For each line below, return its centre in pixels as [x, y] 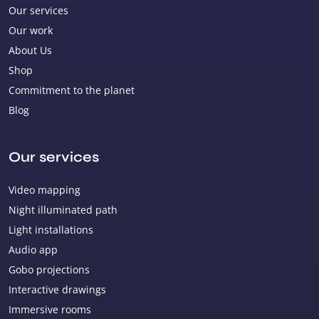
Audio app [33, 249]
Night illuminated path [63, 209]
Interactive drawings [57, 289]
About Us [30, 50]
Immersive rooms [50, 309]
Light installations [51, 229]
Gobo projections [49, 269]
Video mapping [45, 189]
